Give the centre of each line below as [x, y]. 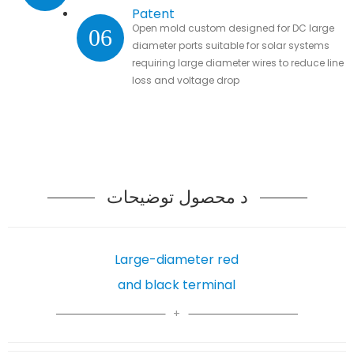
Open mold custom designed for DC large [233, 28]
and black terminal [177, 284]
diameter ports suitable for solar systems [230, 45]
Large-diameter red [177, 259]
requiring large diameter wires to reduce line [237, 62]
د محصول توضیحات [177, 197]
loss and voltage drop [185, 80]
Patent [153, 13]
